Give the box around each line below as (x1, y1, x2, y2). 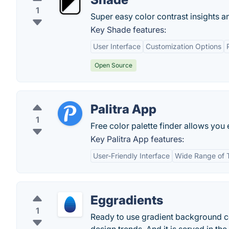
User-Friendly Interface (93, 151, 170, 160)
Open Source (95, 61, 132, 69)
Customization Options (146, 42, 221, 51)
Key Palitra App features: (90, 134, 184, 144)
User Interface (93, 42, 141, 51)
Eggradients (90, 193, 163, 208)
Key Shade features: (90, 25, 166, 35)
